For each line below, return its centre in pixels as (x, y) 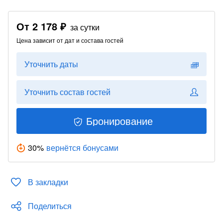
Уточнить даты (51, 64)
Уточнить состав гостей (67, 92)
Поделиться (50, 206)
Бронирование (119, 121)
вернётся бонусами (82, 148)
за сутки (85, 27)
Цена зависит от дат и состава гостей (70, 40)
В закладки (48, 182)
